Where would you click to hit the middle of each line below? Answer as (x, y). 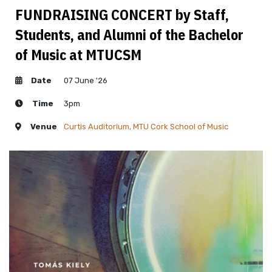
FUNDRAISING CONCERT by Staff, (122, 15)
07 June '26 (86, 81)
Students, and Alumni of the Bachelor (129, 35)
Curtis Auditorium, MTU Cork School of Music (146, 127)
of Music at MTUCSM (78, 55)
